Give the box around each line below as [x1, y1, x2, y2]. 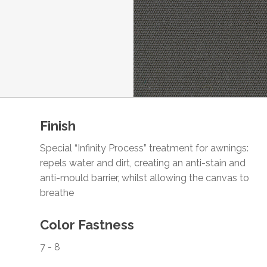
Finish [40, 118, 76, 134]
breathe [40, 187, 74, 199]
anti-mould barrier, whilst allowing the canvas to [40, 172, 250, 184]
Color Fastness [40, 217, 135, 233]
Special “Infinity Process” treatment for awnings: [40, 142, 249, 154]
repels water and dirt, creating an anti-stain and [40, 157, 246, 169]
